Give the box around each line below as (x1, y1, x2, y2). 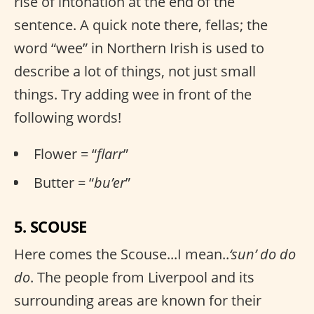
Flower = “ (34, 144, 97, 163)
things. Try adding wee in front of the (14, 85, 252, 104)
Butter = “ (34, 173, 94, 192)
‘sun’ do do (229, 245, 296, 264)
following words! (14, 108, 121, 127)
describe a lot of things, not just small (14, 62, 256, 81)
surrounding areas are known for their (14, 291, 261, 310)
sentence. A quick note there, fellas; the (14, 15, 268, 34)
